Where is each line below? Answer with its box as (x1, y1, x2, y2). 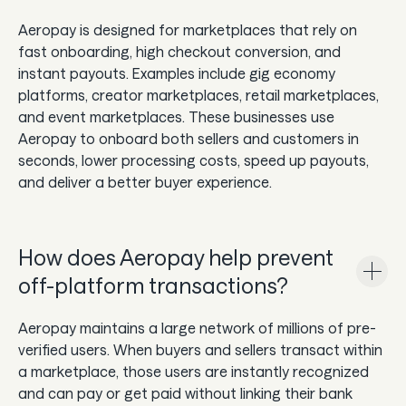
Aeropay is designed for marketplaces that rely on (18, 21, 357, 39)
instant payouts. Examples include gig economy (18, 64, 335, 82)
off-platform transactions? (18, 272, 288, 299)
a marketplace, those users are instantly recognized (18, 362, 369, 381)
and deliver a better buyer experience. (18, 173, 272, 191)
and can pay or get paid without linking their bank (18, 384, 353, 402)
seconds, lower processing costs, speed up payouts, (18, 151, 369, 169)
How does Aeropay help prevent (18, 244, 333, 271)
